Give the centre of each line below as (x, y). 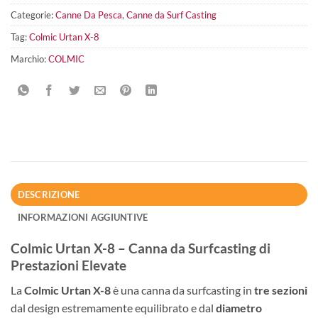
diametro (239, 307)
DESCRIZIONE (49, 195)
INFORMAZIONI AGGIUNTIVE (83, 218)
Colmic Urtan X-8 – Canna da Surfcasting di (141, 248)
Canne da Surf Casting (171, 15)
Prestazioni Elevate (68, 265)
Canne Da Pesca (89, 15)
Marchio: (29, 59)
